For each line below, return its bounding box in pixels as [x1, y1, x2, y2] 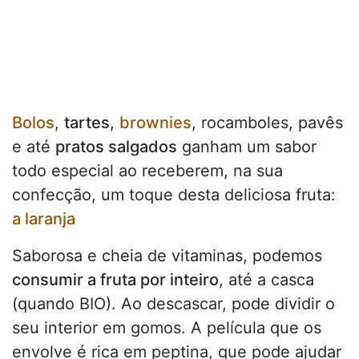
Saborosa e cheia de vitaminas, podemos [12, 245, 322, 265]
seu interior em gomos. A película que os [12, 317, 321, 337]
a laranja [12, 208, 75, 228]
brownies [119, 112, 192, 132]
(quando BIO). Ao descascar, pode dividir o [12, 293, 335, 313]
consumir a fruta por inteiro [12, 269, 219, 289]
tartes [64, 112, 110, 132]
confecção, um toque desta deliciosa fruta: [12, 184, 336, 204]
